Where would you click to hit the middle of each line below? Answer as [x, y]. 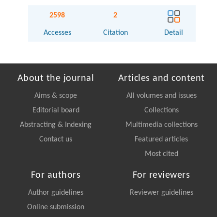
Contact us [56, 139]
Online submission [56, 207]
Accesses [57, 33]
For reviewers [161, 175]
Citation [115, 33]
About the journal [56, 78]
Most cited [161, 154]
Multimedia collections [161, 125]
